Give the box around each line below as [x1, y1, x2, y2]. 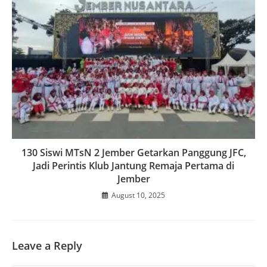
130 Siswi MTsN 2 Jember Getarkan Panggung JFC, [21, 146, 246, 160]
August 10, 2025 [111, 190, 165, 201]
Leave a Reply [12, 238, 82, 253]
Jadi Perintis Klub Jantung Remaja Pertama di [33, 159, 234, 173]
